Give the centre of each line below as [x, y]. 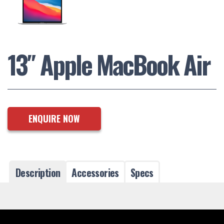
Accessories [95, 172]
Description [38, 172]
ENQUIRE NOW [54, 118]
